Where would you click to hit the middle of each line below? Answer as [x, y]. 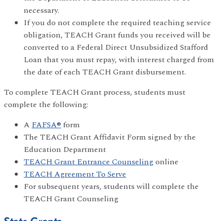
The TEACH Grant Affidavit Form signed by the [110, 137]
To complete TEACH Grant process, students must [95, 92]
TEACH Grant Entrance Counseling [89, 162]
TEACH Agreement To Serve [75, 174]
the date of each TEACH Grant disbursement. [105, 72]
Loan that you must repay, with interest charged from [119, 59]
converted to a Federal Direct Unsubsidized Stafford [116, 47]
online [166, 162]
